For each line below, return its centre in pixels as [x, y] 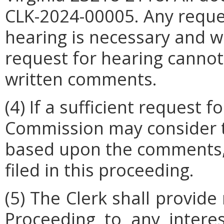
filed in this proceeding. [99, 170]
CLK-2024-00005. [74, 16]
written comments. [81, 79]
